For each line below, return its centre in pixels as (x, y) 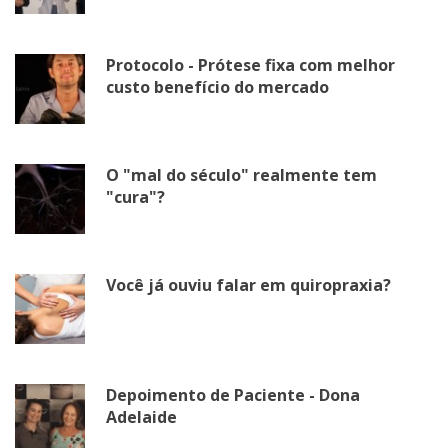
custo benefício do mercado (217, 87)
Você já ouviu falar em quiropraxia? (248, 285)
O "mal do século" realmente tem (241, 175)
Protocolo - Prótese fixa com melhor (250, 65)
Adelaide (141, 417)
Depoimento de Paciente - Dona (233, 395)
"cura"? (135, 197)
